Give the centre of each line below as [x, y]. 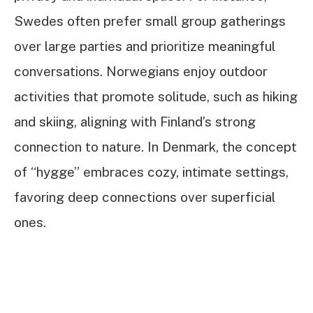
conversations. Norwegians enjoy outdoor [141, 71]
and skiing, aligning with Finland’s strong [135, 121]
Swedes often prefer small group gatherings [150, 21]
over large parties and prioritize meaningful [145, 46]
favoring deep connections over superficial [145, 197]
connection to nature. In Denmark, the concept [155, 146]
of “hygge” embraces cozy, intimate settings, [151, 172]
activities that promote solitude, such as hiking [156, 96]
